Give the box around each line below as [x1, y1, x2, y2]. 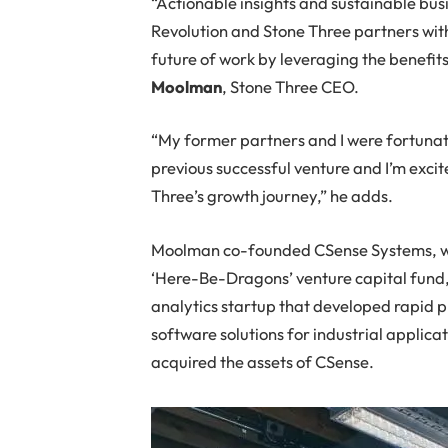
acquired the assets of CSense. [151, 350, 375, 372]
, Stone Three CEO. [222, 75, 360, 97]
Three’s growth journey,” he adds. [151, 185, 394, 207]
